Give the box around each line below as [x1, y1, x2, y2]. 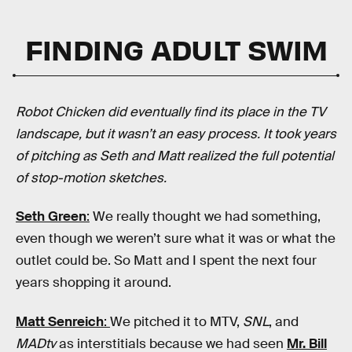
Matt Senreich [16, 313, 104, 330]
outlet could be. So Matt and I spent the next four [16, 252, 317, 269]
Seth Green [16, 208, 86, 225]
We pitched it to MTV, [110, 313, 243, 330]
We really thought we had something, [90, 208, 321, 225]
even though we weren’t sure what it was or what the [16, 230, 335, 247]
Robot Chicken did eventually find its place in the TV [16, 103, 326, 120]
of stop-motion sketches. [16, 169, 167, 186]
